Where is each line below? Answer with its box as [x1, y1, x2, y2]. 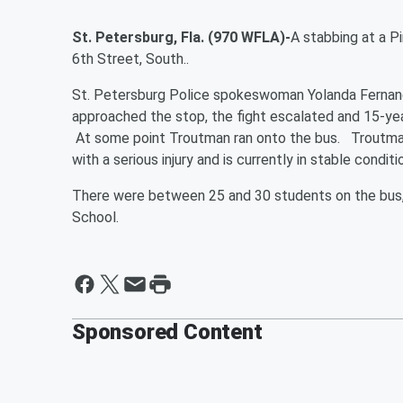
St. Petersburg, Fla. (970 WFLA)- [72, 29, 291, 46]
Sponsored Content [72, 319, 263, 345]
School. [72, 209, 119, 226]
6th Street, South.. [72, 50, 193, 67]
